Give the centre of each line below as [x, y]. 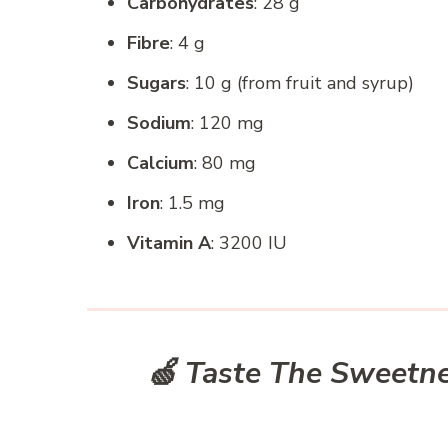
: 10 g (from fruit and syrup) [300, 83]
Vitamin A [169, 243]
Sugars [156, 83]
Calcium [160, 163]
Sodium [159, 123]
